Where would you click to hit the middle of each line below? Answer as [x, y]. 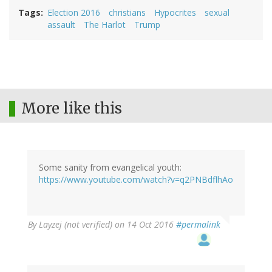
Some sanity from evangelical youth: [110, 168]
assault [61, 25]
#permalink [198, 225]
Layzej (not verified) [76, 225]
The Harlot [105, 25]
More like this [72, 109]
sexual [217, 13]
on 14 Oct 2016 [144, 225]
